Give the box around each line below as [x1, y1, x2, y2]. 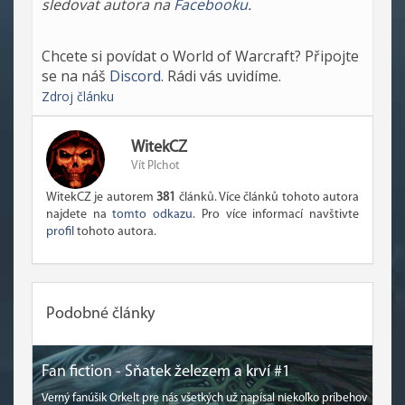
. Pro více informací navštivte [193, 208, 360, 221]
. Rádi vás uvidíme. [161, 66, 281, 86]
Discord [109, 66, 161, 86]
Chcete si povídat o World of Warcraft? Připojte [42, 46, 359, 66]
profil [46, 225, 74, 239]
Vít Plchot [131, 160, 179, 172]
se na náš [42, 66, 109, 86]
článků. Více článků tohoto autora [175, 191, 359, 204]
